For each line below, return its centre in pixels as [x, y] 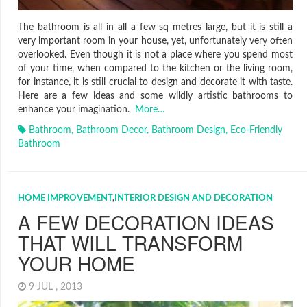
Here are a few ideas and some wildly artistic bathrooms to [155, 96]
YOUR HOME [76, 263]
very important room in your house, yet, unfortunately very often [155, 41]
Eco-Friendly [256, 130]
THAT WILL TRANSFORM [130, 242]
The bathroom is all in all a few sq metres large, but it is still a [155, 27]
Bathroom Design [188, 130]
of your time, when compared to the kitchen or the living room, [155, 68]
